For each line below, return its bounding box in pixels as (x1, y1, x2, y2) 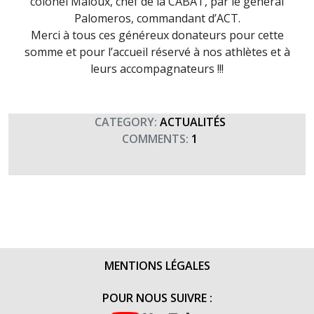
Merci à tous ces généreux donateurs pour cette (30, 27, 284, 43)
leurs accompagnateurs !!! (90, 61, 224, 76)
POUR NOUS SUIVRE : (102, 290, 212, 306)
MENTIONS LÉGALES (104, 258, 210, 273)
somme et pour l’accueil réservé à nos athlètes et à (24, 44, 290, 60)
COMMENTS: (116, 131, 191, 146)
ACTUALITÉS (159, 114, 226, 130)
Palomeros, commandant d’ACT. (74, 11, 240, 26)
